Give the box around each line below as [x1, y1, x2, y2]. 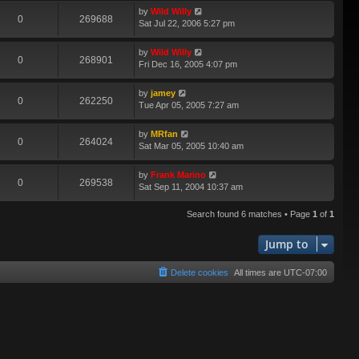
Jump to [265, 236, 309, 252]
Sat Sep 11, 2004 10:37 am [139, 182, 243, 192]
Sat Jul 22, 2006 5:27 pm [139, 18, 235, 29]
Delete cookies [171, 268, 228, 278]
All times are [234, 268, 284, 278]
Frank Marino [151, 170, 206, 180]
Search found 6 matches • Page [187, 209, 313, 220]
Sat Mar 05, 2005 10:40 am [139, 141, 244, 151]
